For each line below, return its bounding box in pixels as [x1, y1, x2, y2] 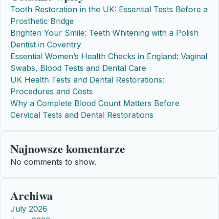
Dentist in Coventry [10, 39, 81, 49]
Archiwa [10, 186, 53, 204]
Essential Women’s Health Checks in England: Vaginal [10, 51, 207, 61]
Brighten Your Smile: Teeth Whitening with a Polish [10, 27, 198, 38]
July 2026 [10, 203, 47, 214]
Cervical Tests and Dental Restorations [10, 109, 153, 120]
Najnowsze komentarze [10, 139, 125, 157]
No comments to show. [10, 156, 96, 167]
